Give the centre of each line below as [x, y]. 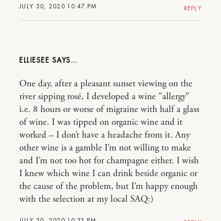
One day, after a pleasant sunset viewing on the [106, 84]
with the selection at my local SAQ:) [86, 199]
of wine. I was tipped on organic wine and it [101, 122]
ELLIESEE [36, 60]
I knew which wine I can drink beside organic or [108, 174]
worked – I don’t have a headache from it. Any [105, 135]
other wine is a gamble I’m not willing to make [105, 148]
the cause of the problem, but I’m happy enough [109, 186]
